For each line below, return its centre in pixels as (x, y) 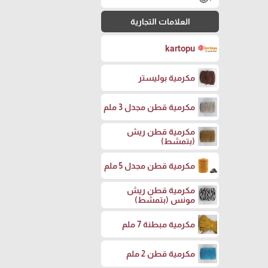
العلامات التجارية (160, 22)
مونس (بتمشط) (165, 200)
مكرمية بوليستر (167, 78)
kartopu (180, 49)
